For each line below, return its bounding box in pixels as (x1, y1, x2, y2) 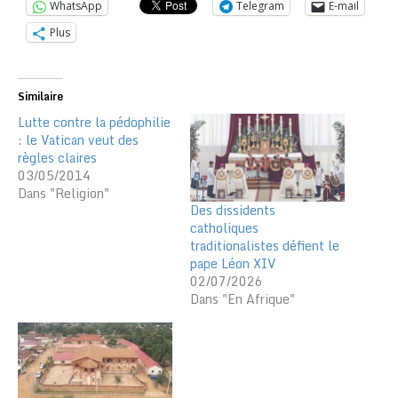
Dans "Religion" (18, 183, 109, 203)
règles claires (18, 147, 97, 168)
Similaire (18, 88, 63, 105)
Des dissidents (190, 200, 275, 221)
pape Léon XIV (190, 253, 275, 275)
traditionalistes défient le (190, 235, 339, 257)
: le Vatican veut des (18, 130, 139, 150)
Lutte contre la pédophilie (18, 112, 171, 132)
